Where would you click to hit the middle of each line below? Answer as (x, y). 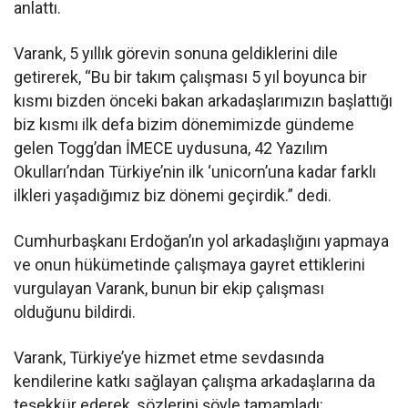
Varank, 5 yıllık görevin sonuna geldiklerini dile (176, 53)
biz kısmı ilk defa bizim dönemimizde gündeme (184, 124)
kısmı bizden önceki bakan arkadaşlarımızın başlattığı (204, 100)
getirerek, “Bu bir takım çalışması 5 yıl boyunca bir (191, 76)
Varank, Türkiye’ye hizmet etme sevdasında (169, 357)
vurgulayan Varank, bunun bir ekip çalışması (169, 288)
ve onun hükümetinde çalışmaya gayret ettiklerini (190, 264)
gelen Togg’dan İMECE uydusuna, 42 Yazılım (171, 148)
